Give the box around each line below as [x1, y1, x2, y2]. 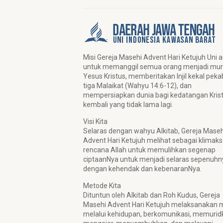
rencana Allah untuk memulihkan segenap [83, 146, 216, 154]
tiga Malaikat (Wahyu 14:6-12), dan [83, 82, 192, 90]
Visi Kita [83, 117, 108, 125]
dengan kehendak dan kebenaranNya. [83, 165, 202, 173]
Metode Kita [83, 182, 121, 190]
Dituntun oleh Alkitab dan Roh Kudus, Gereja [83, 191, 220, 199]
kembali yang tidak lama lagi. [83, 101, 173, 109]
